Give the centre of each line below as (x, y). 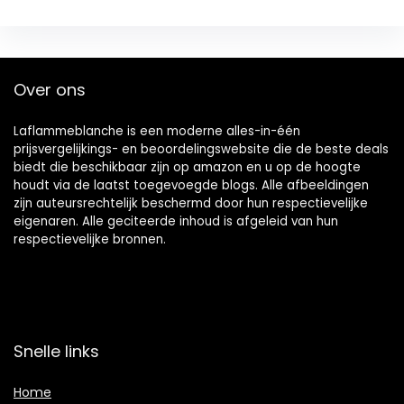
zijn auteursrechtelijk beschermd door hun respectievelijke (191, 203)
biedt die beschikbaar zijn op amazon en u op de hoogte (187, 167)
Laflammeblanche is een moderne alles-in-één (157, 131)
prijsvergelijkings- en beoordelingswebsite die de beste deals (201, 149)
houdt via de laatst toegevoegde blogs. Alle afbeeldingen (191, 185)
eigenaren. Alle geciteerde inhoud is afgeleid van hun (176, 221)
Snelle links (56, 351)
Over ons (50, 89)
